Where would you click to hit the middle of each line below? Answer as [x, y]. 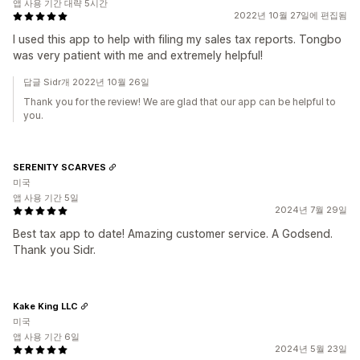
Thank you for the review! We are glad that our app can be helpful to [180, 102]
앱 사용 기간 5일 [46, 198]
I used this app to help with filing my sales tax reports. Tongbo [177, 39]
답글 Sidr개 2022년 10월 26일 [86, 82]
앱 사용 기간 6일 [46, 337]
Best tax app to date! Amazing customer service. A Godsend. [173, 233]
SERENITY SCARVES [59, 167]
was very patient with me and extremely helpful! [138, 55]
